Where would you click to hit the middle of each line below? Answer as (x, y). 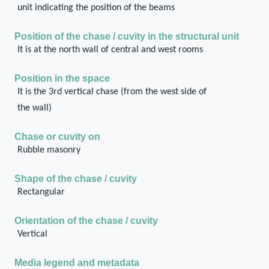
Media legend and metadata (77, 263)
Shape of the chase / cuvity (76, 179)
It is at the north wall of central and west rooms (110, 50)
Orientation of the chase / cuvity (86, 221)
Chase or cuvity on (57, 137)
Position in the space (62, 78)
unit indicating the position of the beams (96, 8)
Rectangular (41, 192)
